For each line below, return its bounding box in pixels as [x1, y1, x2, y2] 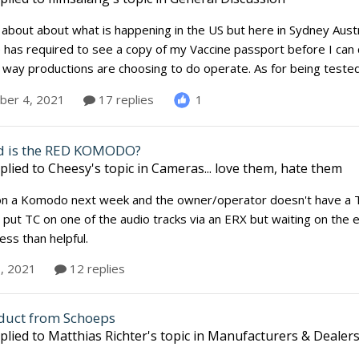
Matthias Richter [48, 326, 147, 345]
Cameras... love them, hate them [151, 159, 342, 177]
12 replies [67, 260, 125, 276]
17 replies [95, 91, 154, 108]
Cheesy [48, 159, 91, 177]
